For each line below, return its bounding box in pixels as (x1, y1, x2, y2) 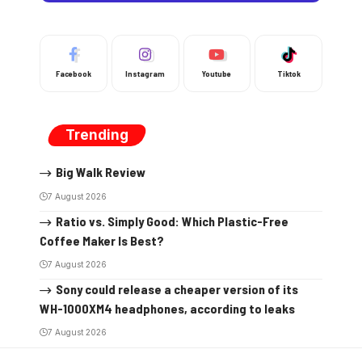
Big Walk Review (55, 164, 145, 179)
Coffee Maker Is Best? (40, 232, 164, 248)
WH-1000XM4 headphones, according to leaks (40, 300, 295, 316)
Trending (65, 127, 128, 143)
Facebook (55, 69, 91, 78)
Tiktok (276, 69, 301, 78)
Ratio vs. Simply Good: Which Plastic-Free (55, 213, 288, 229)
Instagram (125, 69, 166, 78)
